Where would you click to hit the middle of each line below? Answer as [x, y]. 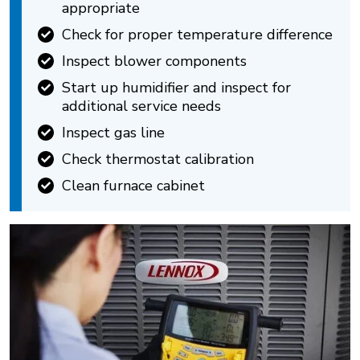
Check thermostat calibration [158, 159]
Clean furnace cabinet [133, 186]
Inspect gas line [113, 133]
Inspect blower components [154, 61]
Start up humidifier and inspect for [176, 88]
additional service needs [141, 106]
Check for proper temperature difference [197, 35]
